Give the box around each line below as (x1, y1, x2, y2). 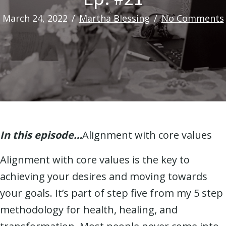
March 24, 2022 (2, 12, 68, 24)
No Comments (161, 12, 224, 24)
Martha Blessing (79, 12, 150, 24)
